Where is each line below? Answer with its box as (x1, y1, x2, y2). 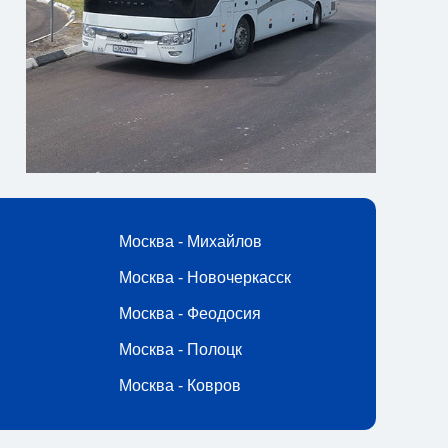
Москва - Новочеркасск (119, 269, 291, 286)
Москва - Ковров (119, 377, 241, 394)
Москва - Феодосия (119, 305, 261, 322)
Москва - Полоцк (119, 341, 242, 358)
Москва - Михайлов (119, 233, 262, 250)
